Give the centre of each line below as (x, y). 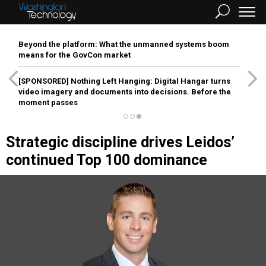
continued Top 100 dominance (107, 160)
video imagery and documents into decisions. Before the (125, 92)
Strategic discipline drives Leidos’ (120, 142)
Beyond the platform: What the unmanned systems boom (124, 44)
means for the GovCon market (75, 55)
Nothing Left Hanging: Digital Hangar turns (150, 81)
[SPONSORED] (44, 81)
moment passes (48, 102)
